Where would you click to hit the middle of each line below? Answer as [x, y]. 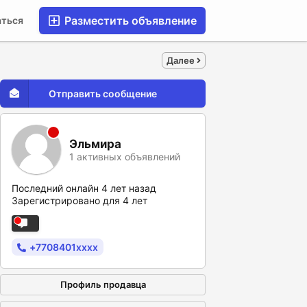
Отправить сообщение [103, 94]
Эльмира [95, 144]
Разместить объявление [129, 21]
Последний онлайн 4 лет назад [84, 188]
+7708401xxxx [64, 247]
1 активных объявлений [125, 156]
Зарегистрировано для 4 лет [79, 200]
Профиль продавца [103, 284]
